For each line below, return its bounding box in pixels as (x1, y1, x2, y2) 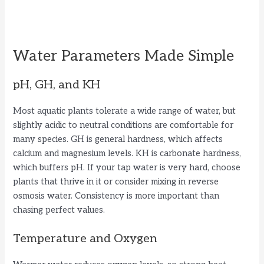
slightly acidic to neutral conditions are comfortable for (13, 120, 234, 130)
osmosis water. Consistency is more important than (13, 190, 220, 201)
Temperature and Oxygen (13, 231, 158, 246)
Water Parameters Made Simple (13, 47, 235, 65)
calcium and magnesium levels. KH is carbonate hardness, (13, 148, 242, 159)
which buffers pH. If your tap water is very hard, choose (13, 162, 241, 173)
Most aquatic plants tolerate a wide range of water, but (13, 105, 236, 116)
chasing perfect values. (13, 204, 105, 215)
